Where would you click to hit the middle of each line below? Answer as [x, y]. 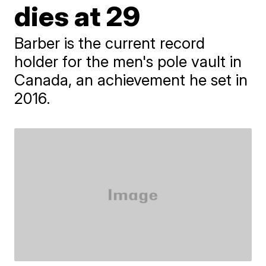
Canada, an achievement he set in [131, 80]
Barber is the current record [110, 43]
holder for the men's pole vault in [128, 61]
